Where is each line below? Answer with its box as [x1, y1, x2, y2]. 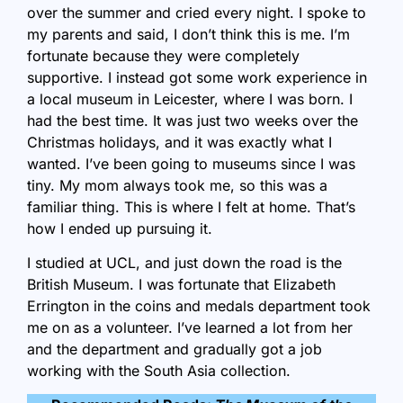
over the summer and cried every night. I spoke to [27, 3, 366, 22]
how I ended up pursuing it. [27, 219, 217, 237]
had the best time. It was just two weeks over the [27, 111, 358, 130]
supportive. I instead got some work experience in [27, 67, 367, 86]
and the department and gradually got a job [27, 339, 322, 358]
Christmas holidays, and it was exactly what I [27, 132, 332, 151]
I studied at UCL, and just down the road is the [27, 253, 342, 272]
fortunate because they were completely [27, 46, 300, 65]
